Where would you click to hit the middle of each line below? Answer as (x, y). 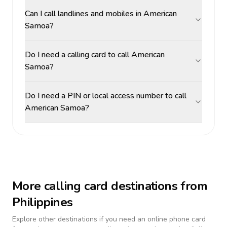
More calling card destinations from (110, 186)
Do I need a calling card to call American (95, 55)
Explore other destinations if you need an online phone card (109, 219)
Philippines (43, 202)
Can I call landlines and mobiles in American (101, 14)
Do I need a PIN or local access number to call (106, 96)
